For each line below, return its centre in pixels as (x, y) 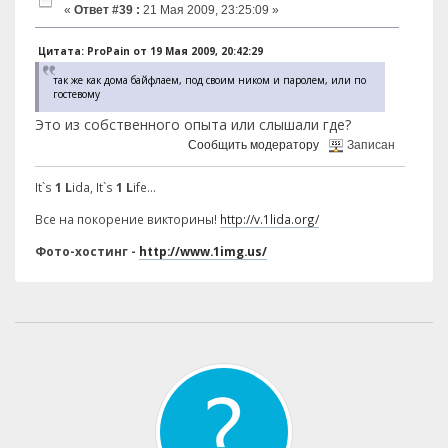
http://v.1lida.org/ (269, 219)
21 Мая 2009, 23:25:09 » (209, 9)
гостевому (76, 94)
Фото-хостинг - (87, 251)
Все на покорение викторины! (127, 219)
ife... (144, 187)
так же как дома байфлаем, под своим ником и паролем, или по (209, 80)
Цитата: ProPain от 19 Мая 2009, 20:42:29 (150, 51)
